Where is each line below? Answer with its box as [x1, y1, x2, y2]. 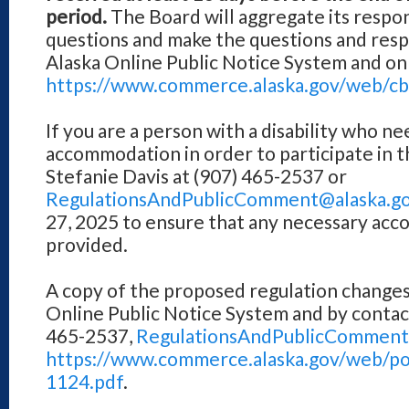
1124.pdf [46, 370, 123, 393]
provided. [46, 233, 128, 256]
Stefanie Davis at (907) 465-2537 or [46, 164, 347, 187]
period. [46, 5, 107, 27]
